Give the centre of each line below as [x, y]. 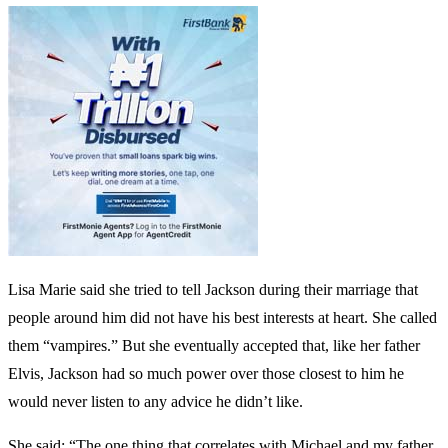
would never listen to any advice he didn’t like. [155, 401]
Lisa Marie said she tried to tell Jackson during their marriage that [213, 289]
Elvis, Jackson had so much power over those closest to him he [206, 373]
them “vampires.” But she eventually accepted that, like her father [214, 345]
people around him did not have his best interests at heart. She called [222, 317]
